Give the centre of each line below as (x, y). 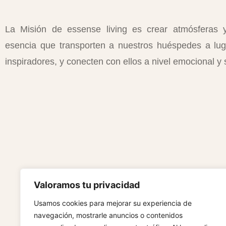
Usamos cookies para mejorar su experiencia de (113, 203)
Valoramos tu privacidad (87, 185)
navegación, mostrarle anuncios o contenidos (108, 215)
